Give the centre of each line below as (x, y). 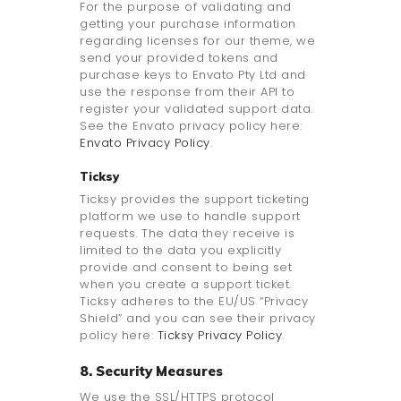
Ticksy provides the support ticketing (195, 200)
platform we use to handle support (190, 217)
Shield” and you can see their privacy (198, 319)
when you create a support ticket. (186, 285)
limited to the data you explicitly (180, 251)
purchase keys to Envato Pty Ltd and (193, 75)
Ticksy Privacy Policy (219, 336)
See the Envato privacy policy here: (191, 126)
